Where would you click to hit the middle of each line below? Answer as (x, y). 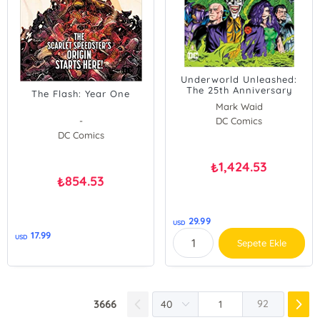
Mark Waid (239, 106)
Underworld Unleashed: (239, 79)
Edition (239, 101)
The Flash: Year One (81, 94)
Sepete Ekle (262, 243)
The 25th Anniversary (239, 90)
